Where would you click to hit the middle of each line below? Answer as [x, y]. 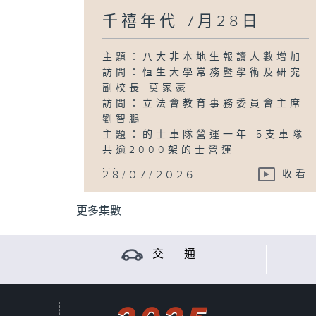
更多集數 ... [104, 211]
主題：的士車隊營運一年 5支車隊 [204, 134]
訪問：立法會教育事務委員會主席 [203, 103]
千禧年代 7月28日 [182, 21]
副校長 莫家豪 [146, 88]
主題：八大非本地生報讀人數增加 [203, 57]
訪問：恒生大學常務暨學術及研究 [203, 72]
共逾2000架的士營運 [169, 150]
